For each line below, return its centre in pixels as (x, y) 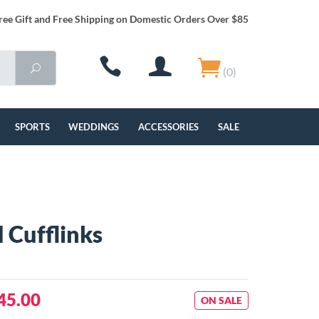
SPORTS (32, 127)
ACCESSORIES (169, 127)
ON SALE (221, 300)
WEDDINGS (94, 127)
